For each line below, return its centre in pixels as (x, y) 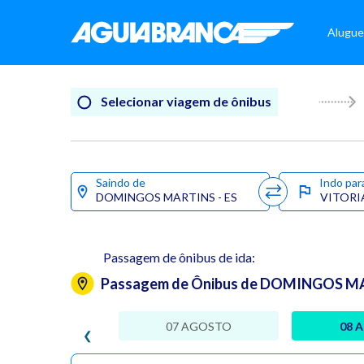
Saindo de (121, 183)
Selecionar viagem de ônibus (185, 101)
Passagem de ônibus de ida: (179, 258)
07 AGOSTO (198, 326)
